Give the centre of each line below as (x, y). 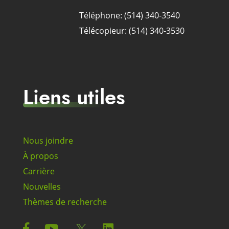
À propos (41, 156)
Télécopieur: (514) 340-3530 (132, 31)
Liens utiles (74, 97)
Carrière (39, 171)
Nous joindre (48, 141)
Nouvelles (42, 187)
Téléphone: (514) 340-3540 (130, 16)
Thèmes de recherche (65, 202)
